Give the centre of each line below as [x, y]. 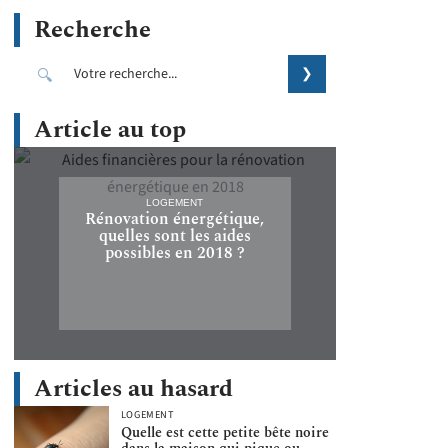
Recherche [92, 30]
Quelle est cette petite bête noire [224, 433]
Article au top [110, 130]
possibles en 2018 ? [174, 252]
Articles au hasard [133, 388]
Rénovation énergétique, [175, 218]
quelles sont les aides [174, 235]
